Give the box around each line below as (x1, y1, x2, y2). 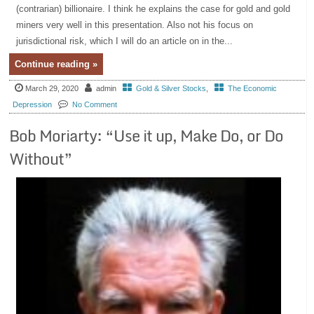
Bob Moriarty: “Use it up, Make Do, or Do (9, 123, 284, 149)
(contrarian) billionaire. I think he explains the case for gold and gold (16, 3, 291, 14)
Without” (9, 146, 73, 172)
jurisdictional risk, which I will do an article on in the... (16, 35, 233, 46)
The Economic (228, 83, 278, 93)
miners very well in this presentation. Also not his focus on (16, 19, 254, 30)
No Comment (72, 100, 118, 109)
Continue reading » (15, 58, 98, 69)
